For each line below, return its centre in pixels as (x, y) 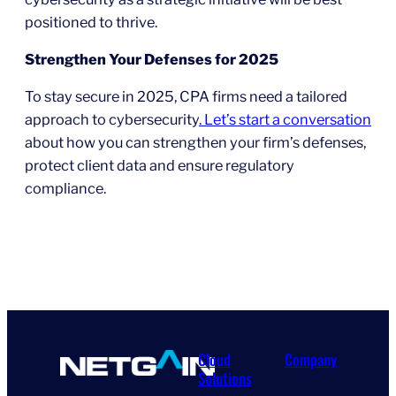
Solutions (225, 377)
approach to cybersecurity (112, 120)
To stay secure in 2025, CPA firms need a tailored (186, 97)
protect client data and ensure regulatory (160, 166)
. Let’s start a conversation (285, 120)
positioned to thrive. (91, 22)
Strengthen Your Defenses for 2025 (152, 59)
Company (311, 359)
